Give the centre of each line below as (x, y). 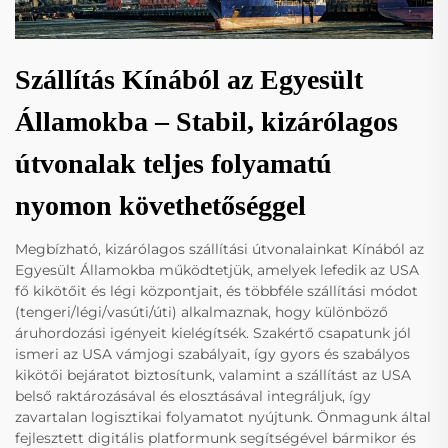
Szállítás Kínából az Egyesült (189, 79)
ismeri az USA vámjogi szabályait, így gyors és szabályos (212, 353)
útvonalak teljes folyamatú (173, 163)
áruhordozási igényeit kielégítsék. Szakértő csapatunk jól (213, 332)
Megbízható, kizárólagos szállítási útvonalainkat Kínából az (219, 248)
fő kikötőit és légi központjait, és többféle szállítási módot (216, 290)
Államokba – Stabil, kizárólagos (206, 121)
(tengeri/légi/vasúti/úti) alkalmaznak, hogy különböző (201, 311)
